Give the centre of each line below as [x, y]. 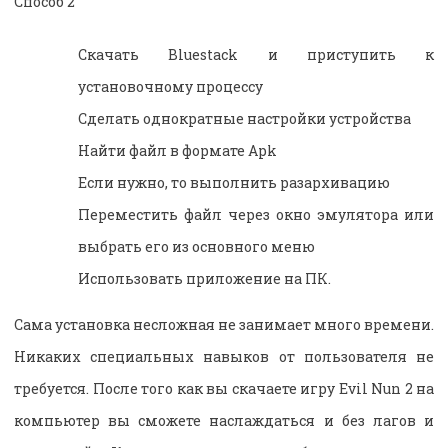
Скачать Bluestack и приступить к [256, 54]
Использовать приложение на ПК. [204, 278]
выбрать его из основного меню [196, 246]
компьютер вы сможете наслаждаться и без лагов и [224, 420]
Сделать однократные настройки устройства [244, 118]
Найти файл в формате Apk [177, 150]
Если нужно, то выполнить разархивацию [234, 182]
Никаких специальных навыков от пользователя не [224, 356]
